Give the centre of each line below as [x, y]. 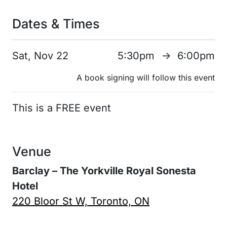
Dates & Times [56, 24]
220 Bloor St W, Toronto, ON [81, 201]
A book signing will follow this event [146, 77]
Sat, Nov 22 [40, 55]
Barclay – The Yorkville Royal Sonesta [104, 171]
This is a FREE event [62, 108]
